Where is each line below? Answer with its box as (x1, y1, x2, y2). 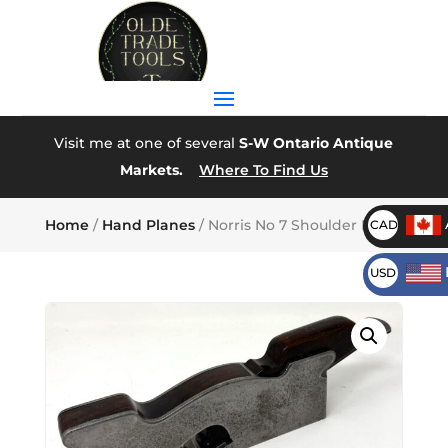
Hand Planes (101, 216, 195, 234)
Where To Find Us (198, 161, 328, 179)
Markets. (119, 161, 183, 179)
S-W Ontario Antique (239, 134, 394, 152)
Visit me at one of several (54, 134, 240, 152)
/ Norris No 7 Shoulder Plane (194, 216, 402, 234)
